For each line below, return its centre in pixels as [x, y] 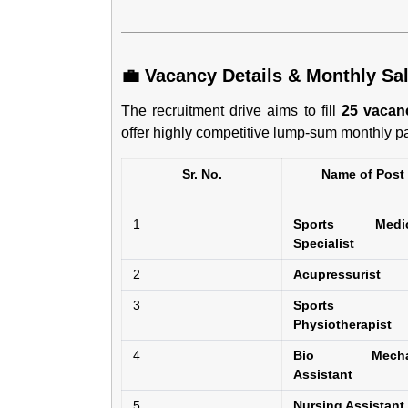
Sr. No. [202, 174]
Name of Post [362, 174]
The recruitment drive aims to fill [231, 111]
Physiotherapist [342, 324]
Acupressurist [337, 274]
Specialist [324, 243]
